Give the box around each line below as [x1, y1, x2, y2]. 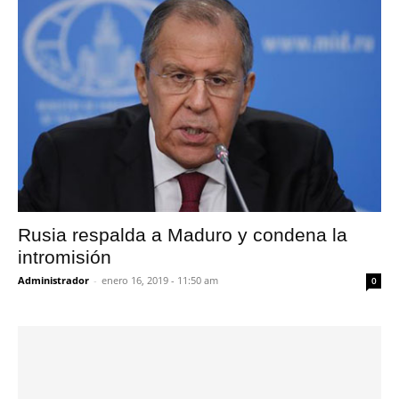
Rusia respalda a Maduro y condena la [18, 224, 347, 246]
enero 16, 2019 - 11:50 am [102, 273, 218, 288]
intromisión [18, 247, 111, 268]
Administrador [18, 273, 89, 288]
